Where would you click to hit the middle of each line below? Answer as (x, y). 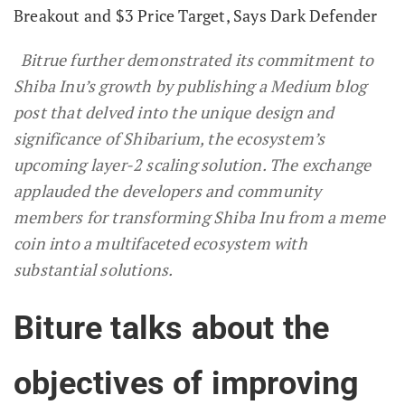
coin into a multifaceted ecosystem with (160, 243)
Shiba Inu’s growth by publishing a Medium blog (190, 85)
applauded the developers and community (168, 190)
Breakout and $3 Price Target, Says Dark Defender (196, 15)
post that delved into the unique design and (174, 112)
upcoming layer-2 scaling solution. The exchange (193, 164)
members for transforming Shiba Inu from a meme (200, 217)
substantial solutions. (94, 269)
